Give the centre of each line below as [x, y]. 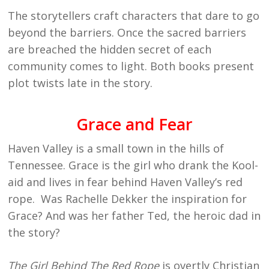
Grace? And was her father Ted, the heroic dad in [134, 216]
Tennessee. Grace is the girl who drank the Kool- [133, 165]
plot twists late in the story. [80, 83]
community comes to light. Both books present [131, 66]
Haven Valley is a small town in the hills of [116, 149]
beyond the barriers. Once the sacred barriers [127, 33]
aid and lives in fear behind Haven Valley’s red [125, 182]
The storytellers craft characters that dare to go [134, 16]
